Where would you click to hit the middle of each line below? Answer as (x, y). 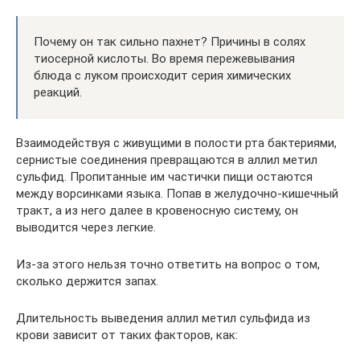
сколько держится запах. (87, 281)
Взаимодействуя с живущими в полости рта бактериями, (176, 143)
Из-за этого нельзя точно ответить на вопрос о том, (168, 264)
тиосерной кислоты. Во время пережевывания (164, 59)
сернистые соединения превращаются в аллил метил (167, 160)
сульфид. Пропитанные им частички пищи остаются (164, 177)
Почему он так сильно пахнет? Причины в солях (170, 42)
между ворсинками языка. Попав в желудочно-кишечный (177, 194)
